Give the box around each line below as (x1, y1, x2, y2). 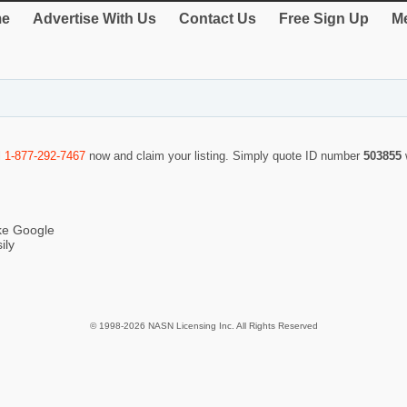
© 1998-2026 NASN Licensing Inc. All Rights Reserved (89, 321, 318, 332)
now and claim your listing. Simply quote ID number (85, 149, 363, 164)
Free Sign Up (279, 11, 369, 26)
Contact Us (179, 11, 256, 26)
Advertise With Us (33, 11, 156, 26)
